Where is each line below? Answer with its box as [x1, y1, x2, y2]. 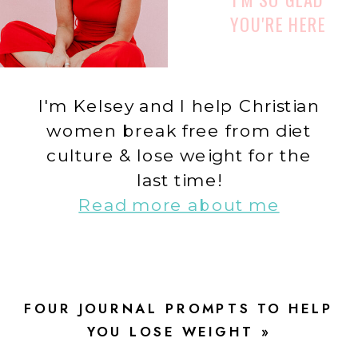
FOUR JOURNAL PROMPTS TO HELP [23, 298, 335, 319]
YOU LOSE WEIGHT [87, 322, 254, 343]
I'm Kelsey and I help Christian [38, 94, 320, 117]
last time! [137, 169, 221, 190]
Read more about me [78, 193, 280, 215]
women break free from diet [46, 119, 312, 141]
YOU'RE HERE [229, 10, 326, 38]
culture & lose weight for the [46, 144, 312, 166]
